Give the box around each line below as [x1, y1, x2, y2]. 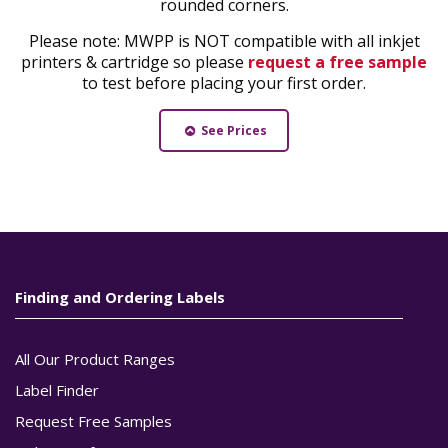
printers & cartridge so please [21, 50, 248, 73]
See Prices [197, 121, 267, 139]
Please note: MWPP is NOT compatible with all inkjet [28, 29, 420, 52]
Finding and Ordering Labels [15, 286, 225, 307]
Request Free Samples [15, 410, 172, 431]
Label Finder [15, 379, 99, 400]
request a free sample [248, 50, 427, 73]
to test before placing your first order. [82, 71, 366, 94]
